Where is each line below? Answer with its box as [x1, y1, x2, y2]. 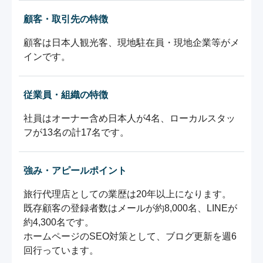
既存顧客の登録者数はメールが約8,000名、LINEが [23, 203, 237, 214]
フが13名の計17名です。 [23, 127, 129, 138]
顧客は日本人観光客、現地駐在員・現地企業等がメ [23, 38, 240, 48]
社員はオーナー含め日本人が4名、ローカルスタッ [23, 113, 235, 124]
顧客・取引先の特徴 [23, 14, 108, 25]
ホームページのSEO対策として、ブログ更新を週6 [23, 231, 237, 242]
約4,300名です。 [23, 217, 94, 228]
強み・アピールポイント [23, 166, 127, 176]
